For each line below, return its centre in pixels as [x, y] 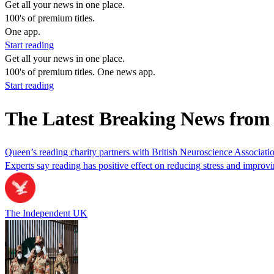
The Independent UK [46, 213]
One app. [23, 31]
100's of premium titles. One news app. [80, 72]
